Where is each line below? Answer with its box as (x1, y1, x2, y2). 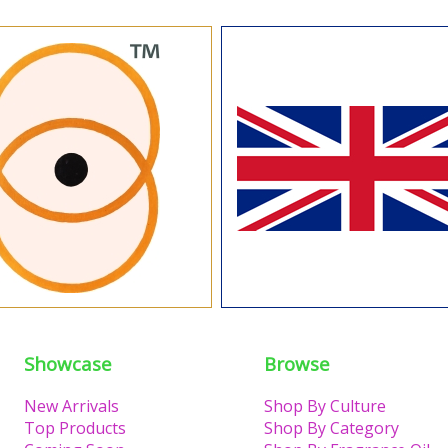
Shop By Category (264, 416, 399, 439)
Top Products (24, 416, 126, 439)
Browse (264, 351, 330, 377)
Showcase (24, 351, 112, 377)
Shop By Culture (264, 394, 386, 417)
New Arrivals (24, 394, 119, 417)
